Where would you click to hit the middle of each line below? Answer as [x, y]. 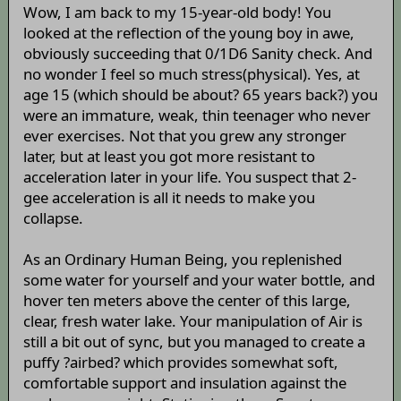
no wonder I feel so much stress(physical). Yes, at [191, 74]
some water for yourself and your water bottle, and [199, 280]
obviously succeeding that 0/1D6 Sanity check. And [197, 54]
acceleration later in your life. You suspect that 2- [189, 177]
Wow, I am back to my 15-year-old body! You [177, 13]
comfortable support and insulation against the [184, 383]
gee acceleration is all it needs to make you [169, 198]
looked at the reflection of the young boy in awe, [188, 33]
